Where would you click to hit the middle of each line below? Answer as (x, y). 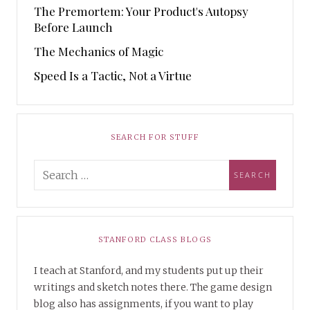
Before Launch (73, 27)
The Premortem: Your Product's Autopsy (141, 11)
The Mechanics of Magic (99, 51)
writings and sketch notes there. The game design (153, 287)
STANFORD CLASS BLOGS (155, 239)
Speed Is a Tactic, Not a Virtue (113, 75)
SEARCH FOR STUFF (155, 137)
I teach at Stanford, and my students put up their (149, 270)
